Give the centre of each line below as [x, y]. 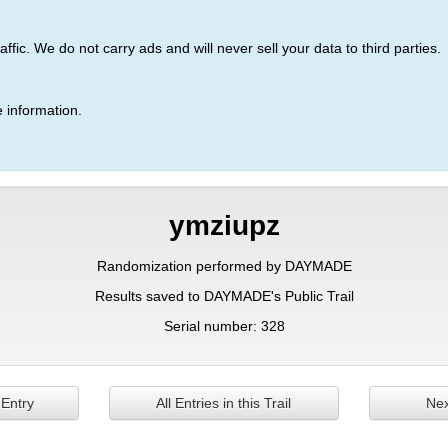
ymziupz [224, 225]
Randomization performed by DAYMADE [224, 266]
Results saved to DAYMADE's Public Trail [224, 296]
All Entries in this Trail [224, 403]
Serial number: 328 [224, 326]
